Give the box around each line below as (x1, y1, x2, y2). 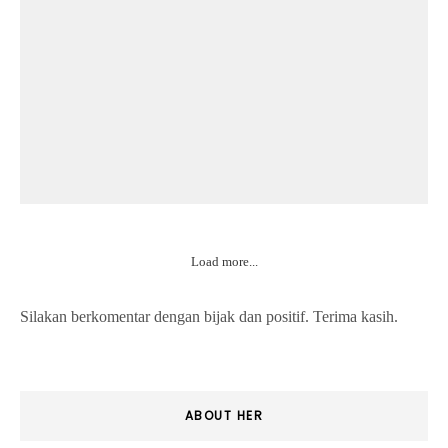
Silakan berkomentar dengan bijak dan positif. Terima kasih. (20, 308, 398, 326)
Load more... (190, 254, 258, 270)
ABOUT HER (184, 407, 264, 425)
